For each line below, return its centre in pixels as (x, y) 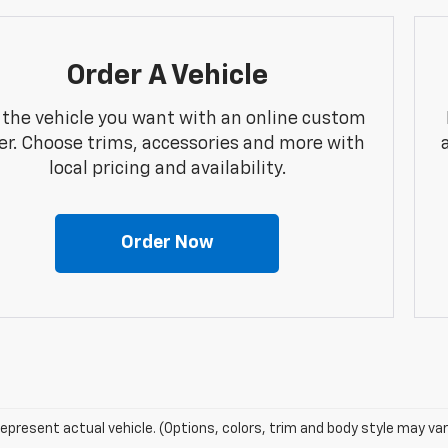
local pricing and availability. (167, 169)
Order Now (167, 243)
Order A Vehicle (167, 76)
